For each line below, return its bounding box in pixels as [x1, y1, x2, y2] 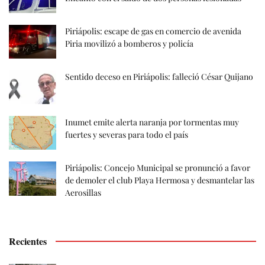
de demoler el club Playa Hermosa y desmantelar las [65, 174, 254, 186]
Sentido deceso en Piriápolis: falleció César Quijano [65, 71, 253, 83]
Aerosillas [65, 187, 101, 199]
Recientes [9, 234, 47, 248]
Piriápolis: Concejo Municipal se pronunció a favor [65, 162, 250, 174]
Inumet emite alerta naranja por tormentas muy [65, 117, 239, 128]
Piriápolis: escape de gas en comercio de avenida [65, 25, 241, 37]
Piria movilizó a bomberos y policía [65, 37, 193, 49]
